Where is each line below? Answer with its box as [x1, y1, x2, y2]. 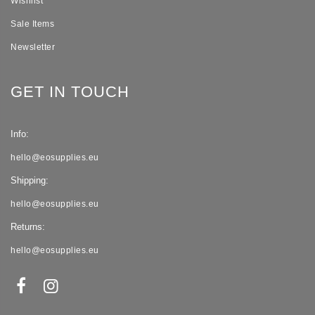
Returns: [11, 221, 45, 233]
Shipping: [11, 175, 49, 186]
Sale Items [11, 19, 54, 30]
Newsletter [11, 42, 55, 53]
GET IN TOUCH [11, 83, 129, 101]
